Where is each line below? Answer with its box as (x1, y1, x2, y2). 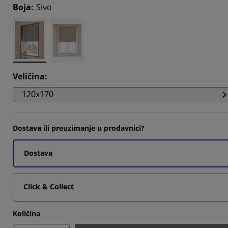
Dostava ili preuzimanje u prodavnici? (13, 123, 145, 133)
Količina (13, 209, 40, 218)
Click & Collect (23, 182, 74, 191)
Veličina (13, 71, 45, 82)
